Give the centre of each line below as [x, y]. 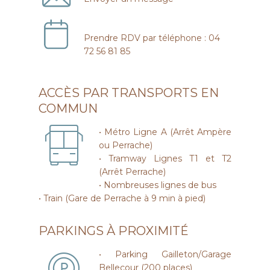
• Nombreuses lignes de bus [158, 185]
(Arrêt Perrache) [132, 172]
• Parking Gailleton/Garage [165, 254]
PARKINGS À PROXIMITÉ [114, 231]
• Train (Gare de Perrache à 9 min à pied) [122, 198]
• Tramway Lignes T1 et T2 [165, 159]
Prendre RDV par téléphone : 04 [152, 38]
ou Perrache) [126, 145]
